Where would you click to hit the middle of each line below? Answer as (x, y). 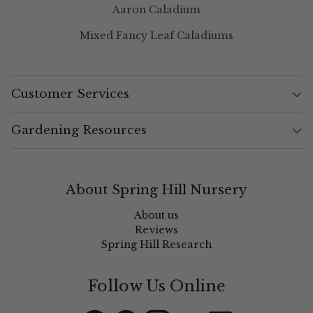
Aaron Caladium (156, 10)
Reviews (156, 230)
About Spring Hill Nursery (156, 190)
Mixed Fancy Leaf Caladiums (156, 36)
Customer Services (70, 94)
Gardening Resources (79, 130)
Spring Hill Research (156, 245)
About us (156, 216)
